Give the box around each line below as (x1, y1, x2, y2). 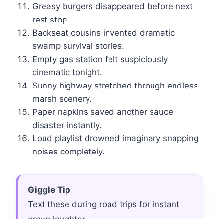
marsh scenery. (32, 94, 92, 104)
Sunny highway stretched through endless (32, 81, 198, 91)
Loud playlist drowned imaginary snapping (32, 133, 198, 144)
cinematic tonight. (32, 67, 102, 78)
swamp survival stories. (32, 41, 124, 51)
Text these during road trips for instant (28, 199, 179, 210)
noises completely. (32, 147, 105, 157)
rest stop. (32, 15, 69, 25)
